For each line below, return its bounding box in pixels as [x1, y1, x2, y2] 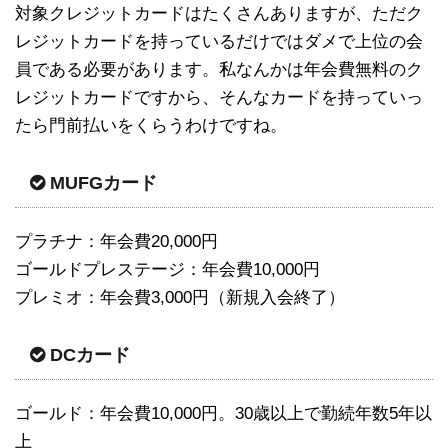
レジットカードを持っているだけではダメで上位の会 [15, 31, 423, 51]
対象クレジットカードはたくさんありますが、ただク [15, 3, 423, 23]
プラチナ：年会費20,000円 [15, 231, 218, 251]
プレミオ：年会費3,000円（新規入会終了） [15, 287, 345, 307]
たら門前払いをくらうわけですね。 [15, 115, 287, 135]
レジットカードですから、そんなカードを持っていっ [15, 87, 423, 107]
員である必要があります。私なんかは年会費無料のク [15, 59, 423, 79]
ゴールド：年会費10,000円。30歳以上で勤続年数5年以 [15, 403, 432, 423]
